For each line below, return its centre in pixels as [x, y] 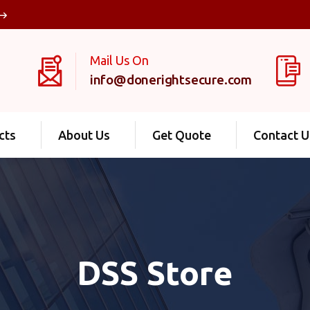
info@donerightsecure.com [171, 80]
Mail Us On [119, 60]
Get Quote [182, 135]
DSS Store [155, 273]
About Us [84, 135]
